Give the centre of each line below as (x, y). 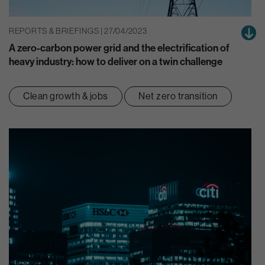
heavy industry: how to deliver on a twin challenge (116, 61)
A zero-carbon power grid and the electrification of (119, 48)
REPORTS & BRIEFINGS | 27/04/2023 (78, 31)
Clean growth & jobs (66, 96)
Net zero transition (178, 96)
